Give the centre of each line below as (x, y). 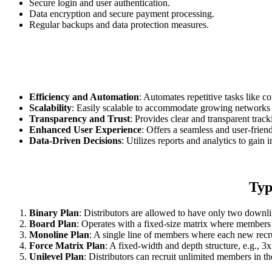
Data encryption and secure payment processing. (122, 14)
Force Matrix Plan (67, 246)
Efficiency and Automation (84, 97)
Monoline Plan (59, 235)
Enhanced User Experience (85, 130)
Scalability (50, 108)
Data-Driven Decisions (75, 141)
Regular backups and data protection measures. (119, 25)
